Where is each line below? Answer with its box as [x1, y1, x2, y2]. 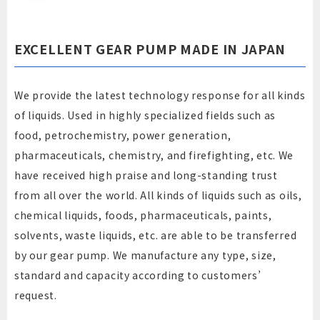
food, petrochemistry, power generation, [14, 128, 231, 143]
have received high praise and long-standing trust [14, 168, 278, 183]
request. [14, 288, 57, 303]
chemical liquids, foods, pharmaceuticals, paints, [14, 208, 272, 223]
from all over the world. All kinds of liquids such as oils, [14, 188, 302, 203]
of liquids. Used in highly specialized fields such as [14, 108, 276, 123]
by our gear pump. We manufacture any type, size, [14, 248, 276, 263]
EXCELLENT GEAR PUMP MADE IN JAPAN [14, 39, 286, 59]
